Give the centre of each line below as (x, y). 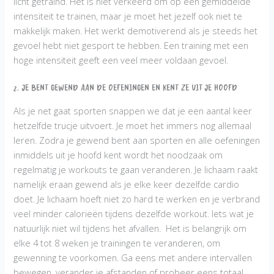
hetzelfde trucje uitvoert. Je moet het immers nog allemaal (133, 126)
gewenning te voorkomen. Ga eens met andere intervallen (133, 258)
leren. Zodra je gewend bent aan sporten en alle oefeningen (137, 140)
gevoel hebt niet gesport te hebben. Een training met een (131, 45)
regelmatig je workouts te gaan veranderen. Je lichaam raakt (136, 170)
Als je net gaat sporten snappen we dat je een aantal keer (133, 111)
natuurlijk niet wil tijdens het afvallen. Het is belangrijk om (130, 228)
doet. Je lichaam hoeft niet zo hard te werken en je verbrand (137, 199)
